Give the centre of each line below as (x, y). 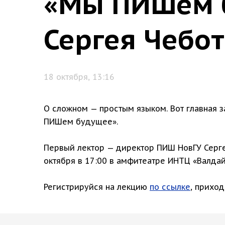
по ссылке (170, 187)
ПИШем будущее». (81, 121)
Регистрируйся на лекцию (97, 187)
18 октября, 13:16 (79, 77)
